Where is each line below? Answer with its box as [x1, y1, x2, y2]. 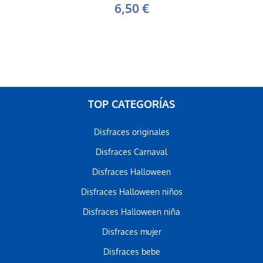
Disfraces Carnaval [96, 146, 167, 158]
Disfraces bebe [103, 246, 160, 258]
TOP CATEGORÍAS [88, 97, 175, 112]
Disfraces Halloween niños [80, 186, 183, 198]
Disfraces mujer [102, 226, 161, 238]
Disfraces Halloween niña [83, 206, 180, 218]
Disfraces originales [93, 126, 170, 138]
